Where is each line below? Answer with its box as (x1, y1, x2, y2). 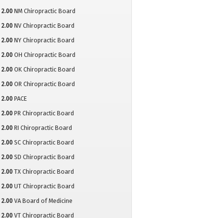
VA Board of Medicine (14, 197, 73, 205)
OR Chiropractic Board (14, 80, 75, 88)
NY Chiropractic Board (14, 36, 74, 44)
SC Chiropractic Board (14, 139, 74, 146)
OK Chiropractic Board (14, 66, 75, 73)
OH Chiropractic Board (14, 51, 75, 59)
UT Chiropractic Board (14, 182, 74, 190)
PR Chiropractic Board (14, 109, 74, 117)
